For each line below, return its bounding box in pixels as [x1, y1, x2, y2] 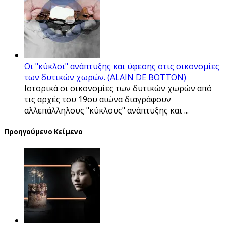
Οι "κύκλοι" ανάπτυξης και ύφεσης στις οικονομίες [24, 61, 219, 72]
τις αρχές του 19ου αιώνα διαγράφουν [24, 94, 171, 105]
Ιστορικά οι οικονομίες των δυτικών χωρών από [24, 83, 212, 94]
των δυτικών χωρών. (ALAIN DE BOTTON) [24, 72, 186, 83]
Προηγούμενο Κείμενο [4, 127, 83, 137]
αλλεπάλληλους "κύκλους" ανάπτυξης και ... [24, 105, 189, 117]
